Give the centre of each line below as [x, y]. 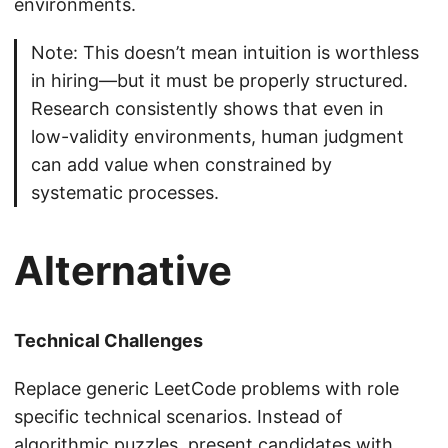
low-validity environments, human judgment [217, 137]
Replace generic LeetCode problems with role [206, 389]
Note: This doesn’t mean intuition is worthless [225, 53]
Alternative [123, 271]
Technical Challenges [108, 341]
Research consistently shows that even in [207, 109]
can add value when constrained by [181, 165]
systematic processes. [125, 193]
